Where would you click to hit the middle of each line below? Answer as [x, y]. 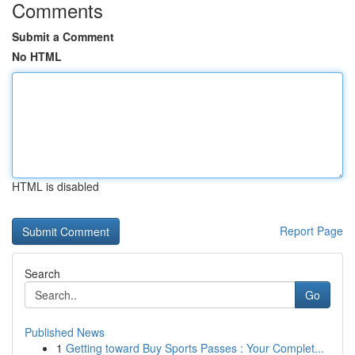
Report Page [311, 231]
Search [42, 273]
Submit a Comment [63, 36]
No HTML [37, 56]
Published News [65, 332]
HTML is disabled [55, 186]
